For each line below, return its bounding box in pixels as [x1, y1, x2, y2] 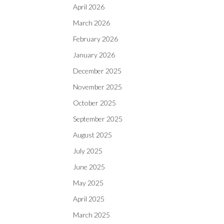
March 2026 [73, 18, 110, 27]
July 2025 [73, 146, 102, 155]
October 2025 [73, 98, 116, 107]
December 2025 [73, 66, 121, 75]
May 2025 [73, 178, 103, 187]
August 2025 [73, 130, 112, 139]
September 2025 [73, 114, 122, 123]
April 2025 [73, 194, 104, 203]
